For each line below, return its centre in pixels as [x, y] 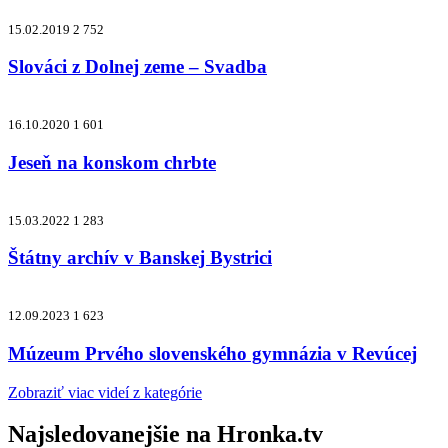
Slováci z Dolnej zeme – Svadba [137, 67]
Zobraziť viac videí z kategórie [105, 392]
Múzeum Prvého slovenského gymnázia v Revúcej [212, 353]
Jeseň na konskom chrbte [112, 162]
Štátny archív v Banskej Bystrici [140, 258]
